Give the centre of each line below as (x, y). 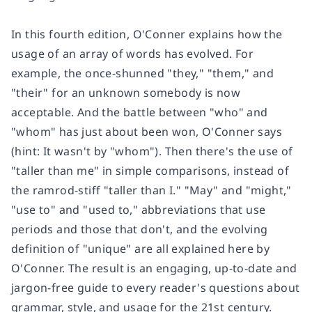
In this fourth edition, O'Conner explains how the (147, 34)
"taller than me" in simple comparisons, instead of (150, 171)
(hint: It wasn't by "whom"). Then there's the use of (152, 151)
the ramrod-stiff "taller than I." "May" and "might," (151, 190)
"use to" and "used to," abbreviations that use (139, 210)
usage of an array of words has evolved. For (133, 54)
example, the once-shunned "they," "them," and (142, 73)
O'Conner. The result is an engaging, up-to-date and (154, 268)
